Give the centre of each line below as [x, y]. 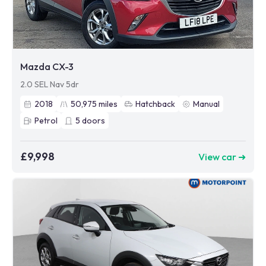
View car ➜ [222, 156]
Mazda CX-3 [47, 67]
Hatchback [155, 104]
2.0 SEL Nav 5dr [50, 85]
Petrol [46, 121]
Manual [206, 104]
